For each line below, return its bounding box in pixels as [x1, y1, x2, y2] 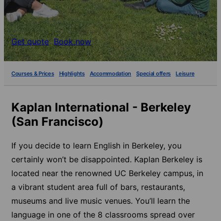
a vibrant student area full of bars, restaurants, [11, 182, 185, 192]
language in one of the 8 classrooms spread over [11, 209, 195, 220]
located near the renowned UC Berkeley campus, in [11, 168, 203, 178]
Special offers [136, 70, 171, 77]
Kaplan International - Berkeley [11, 100, 191, 114]
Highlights [59, 70, 85, 77]
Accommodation [89, 70, 132, 77]
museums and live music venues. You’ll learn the [11, 195, 190, 206]
